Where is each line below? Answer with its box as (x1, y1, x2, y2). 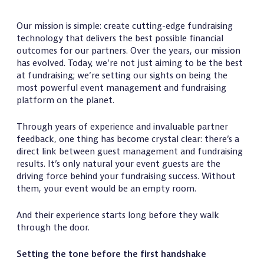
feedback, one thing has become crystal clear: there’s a (16, 133, 239, 145)
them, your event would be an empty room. (16, 182, 196, 194)
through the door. (16, 221, 90, 233)
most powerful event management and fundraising (16, 81, 226, 94)
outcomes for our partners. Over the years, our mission (16, 44, 240, 57)
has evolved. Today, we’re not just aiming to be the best (16, 57, 243, 69)
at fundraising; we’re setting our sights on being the (16, 69, 227, 81)
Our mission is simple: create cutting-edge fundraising (16, 19, 233, 32)
